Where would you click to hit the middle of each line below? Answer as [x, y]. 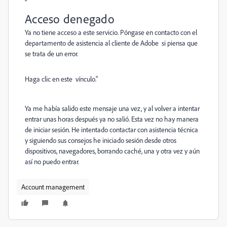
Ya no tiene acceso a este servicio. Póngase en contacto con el [111, 32]
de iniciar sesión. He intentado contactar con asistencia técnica [111, 129]
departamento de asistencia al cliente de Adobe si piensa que [111, 43]
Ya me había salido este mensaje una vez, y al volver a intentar [112, 108]
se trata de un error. [51, 53]
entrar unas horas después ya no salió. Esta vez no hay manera [112, 119]
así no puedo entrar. [53, 161]
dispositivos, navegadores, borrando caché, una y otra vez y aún [112, 151]
